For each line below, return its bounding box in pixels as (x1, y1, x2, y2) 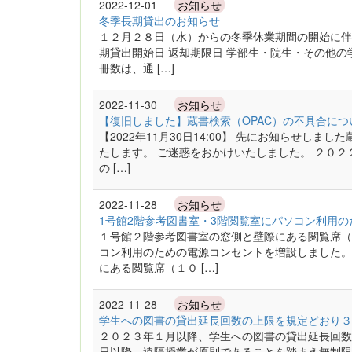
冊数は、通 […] (99, 60, 174, 75)
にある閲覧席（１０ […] (99, 259, 218, 275)
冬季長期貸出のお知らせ (99, 13, 220, 28)
